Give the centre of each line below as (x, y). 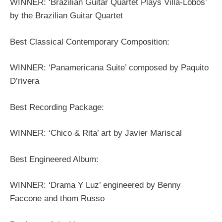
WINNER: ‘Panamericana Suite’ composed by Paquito (109, 68)
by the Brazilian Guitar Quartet (66, 16)
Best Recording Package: (57, 107)
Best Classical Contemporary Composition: (90, 42)
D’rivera (25, 81)
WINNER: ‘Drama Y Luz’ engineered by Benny (95, 185)
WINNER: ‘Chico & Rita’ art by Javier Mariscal (96, 133)
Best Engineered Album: (54, 159)
